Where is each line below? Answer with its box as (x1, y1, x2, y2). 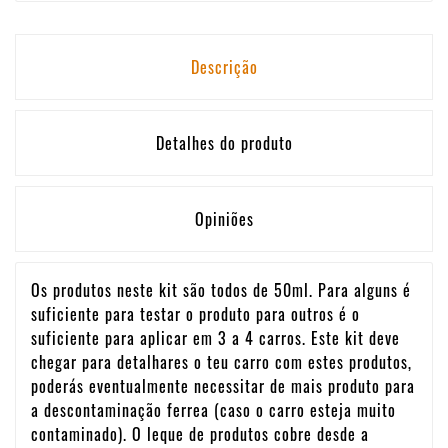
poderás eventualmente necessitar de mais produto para (31, 373, 415, 398)
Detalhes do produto (155, 130, 293, 155)
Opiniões (194, 206, 254, 231)
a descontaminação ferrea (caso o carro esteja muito (31, 397, 396, 422)
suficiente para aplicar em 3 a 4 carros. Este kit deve (31, 325, 400, 350)
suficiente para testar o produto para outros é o (31, 301, 360, 326)
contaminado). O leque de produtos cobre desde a (31, 421, 369, 446)
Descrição (190, 54, 258, 79)
